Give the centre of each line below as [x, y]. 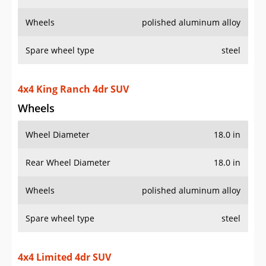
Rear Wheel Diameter [68, 163]
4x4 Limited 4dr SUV [64, 257]
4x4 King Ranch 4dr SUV [73, 89]
